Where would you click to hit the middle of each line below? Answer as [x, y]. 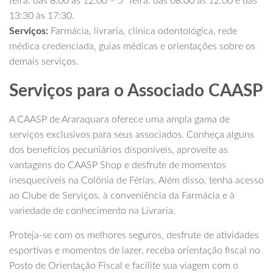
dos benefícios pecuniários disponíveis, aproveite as [119, 150]
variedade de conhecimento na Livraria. [92, 211]
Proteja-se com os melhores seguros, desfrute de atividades [134, 236]
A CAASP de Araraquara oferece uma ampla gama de [119, 120]
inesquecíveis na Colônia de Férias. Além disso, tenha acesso [136, 181]
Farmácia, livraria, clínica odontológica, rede [144, 31]
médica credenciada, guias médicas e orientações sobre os [132, 47]
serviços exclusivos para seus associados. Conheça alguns [132, 135]
